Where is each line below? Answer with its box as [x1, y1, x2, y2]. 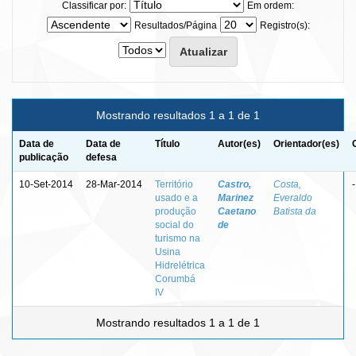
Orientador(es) [273, 137, 339, 149]
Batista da [273, 205, 316, 217]
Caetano [218, 205, 256, 217]
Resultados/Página [133, 19, 217, 31]
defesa [86, 151, 117, 163]
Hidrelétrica [155, 259, 205, 271]
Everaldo [273, 192, 312, 203]
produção [155, 205, 196, 217]
